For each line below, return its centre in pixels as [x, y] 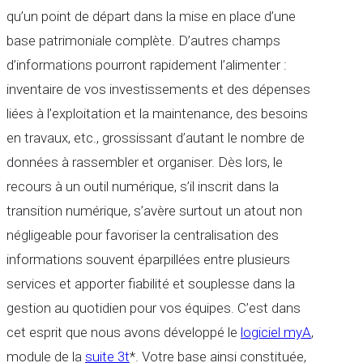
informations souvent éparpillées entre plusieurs [148, 260]
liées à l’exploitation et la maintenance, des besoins [157, 114]
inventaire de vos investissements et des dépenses [158, 90]
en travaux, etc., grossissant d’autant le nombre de [156, 138]
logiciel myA [276, 333]
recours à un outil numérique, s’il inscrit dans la [143, 187]
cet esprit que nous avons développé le [124, 333]
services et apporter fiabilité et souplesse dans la [151, 284]
